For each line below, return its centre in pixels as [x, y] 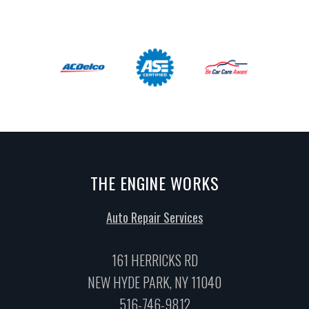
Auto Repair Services [154, 217]
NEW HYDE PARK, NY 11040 [154, 282]
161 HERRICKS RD [154, 260]
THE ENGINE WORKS [154, 182]
